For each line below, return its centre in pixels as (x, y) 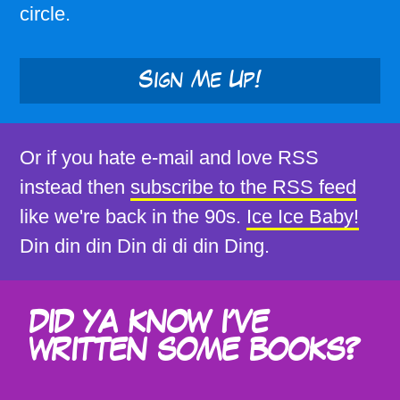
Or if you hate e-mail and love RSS (169, 157)
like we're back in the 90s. (130, 216)
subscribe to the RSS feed (243, 187)
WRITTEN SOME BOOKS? (195, 351)
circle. (45, 14)
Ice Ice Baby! (303, 216)
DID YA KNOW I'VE (149, 323)
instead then (72, 187)
